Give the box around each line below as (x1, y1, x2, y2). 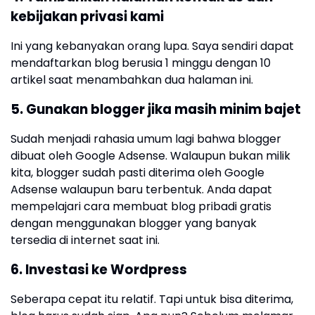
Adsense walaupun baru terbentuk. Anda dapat (11, 181, 272, 198)
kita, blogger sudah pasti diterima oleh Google (11, 165, 264, 181)
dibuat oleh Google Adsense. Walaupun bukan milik (11, 148, 290, 165)
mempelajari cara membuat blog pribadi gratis (11, 198, 271, 215)
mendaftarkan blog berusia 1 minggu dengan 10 (11, 55, 271, 72)
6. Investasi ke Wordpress (11, 260, 187, 280)
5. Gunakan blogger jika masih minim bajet (11, 100, 301, 120)
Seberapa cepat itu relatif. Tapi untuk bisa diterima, (11, 291, 293, 308)
